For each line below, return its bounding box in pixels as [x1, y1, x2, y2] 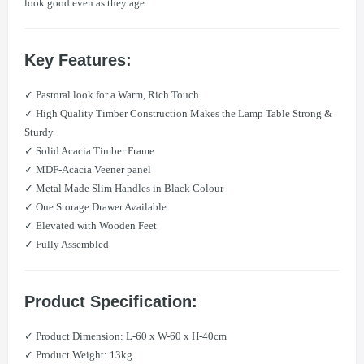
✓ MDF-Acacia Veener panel [24, 162, 151, 175]
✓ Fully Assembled [24, 237, 109, 250]
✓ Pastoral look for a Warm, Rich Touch [24, 88, 199, 101]
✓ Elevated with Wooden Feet [24, 219, 157, 232]
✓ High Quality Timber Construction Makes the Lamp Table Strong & [24, 106, 332, 119]
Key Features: [24, 50, 132, 69]
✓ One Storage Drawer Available [24, 200, 167, 213]
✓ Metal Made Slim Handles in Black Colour [24, 181, 223, 194]
